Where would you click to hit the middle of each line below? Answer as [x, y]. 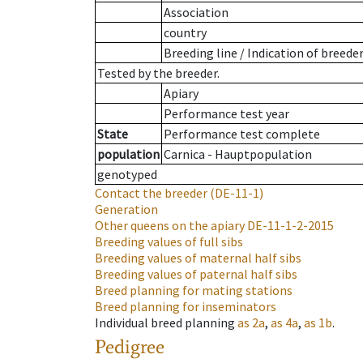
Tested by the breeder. [158, 73]
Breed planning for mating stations [194, 290]
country [185, 33]
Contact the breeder [151, 193]
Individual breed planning [165, 323]
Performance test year [226, 114]
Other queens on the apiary [170, 226]
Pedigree [130, 347]
